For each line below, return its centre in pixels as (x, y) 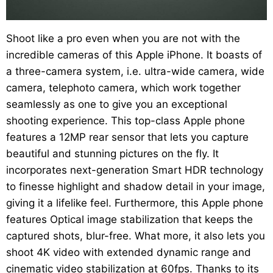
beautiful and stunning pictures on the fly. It (112, 153)
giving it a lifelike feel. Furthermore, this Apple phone (135, 203)
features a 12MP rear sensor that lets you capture (127, 137)
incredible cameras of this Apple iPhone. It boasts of (134, 55)
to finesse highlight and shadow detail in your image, (136, 186)
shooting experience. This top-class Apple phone (126, 120)
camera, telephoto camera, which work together (123, 87)
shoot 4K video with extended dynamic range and (129, 252)
